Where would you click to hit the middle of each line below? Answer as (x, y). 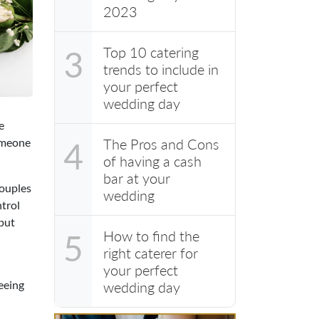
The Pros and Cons (161, 143)
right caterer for (151, 252)
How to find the (151, 235)
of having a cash (152, 161)
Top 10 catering (151, 52)
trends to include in (161, 69)
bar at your (137, 178)
